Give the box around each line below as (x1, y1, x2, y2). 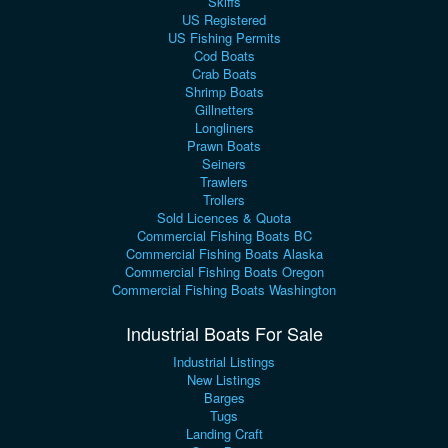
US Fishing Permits (167, 28, 281, 47)
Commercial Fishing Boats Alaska (125, 244, 323, 263)
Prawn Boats (187, 136, 261, 155)
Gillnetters (194, 100, 254, 119)
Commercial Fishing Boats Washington (112, 280, 336, 299)
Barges (203, 388, 245, 407)
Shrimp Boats (184, 82, 264, 101)
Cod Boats (193, 46, 255, 65)
